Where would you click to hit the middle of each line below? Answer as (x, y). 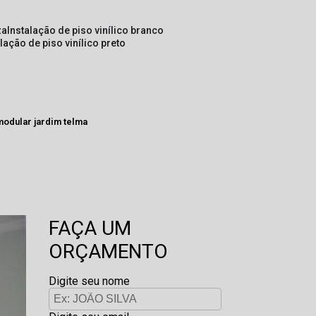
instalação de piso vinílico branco (87, 30)
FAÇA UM (90, 228)
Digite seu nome (89, 281)
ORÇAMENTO (108, 251)
